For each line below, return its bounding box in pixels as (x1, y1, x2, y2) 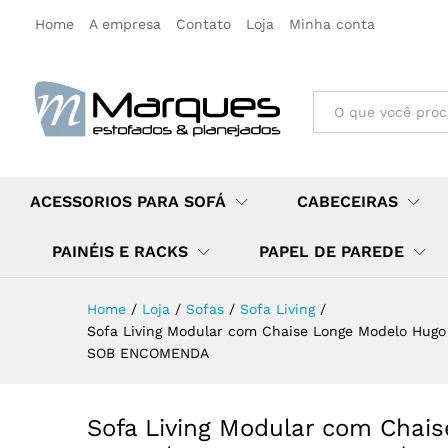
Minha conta (289, 16, 375, 32)
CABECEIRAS (297, 191, 398, 211)
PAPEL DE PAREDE (259, 241, 404, 261)
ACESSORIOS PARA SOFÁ (30, 191, 226, 211)
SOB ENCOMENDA (87, 344, 209, 361)
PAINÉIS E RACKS (52, 241, 188, 261)
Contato (176, 16, 231, 32)
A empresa (89, 16, 161, 32)
